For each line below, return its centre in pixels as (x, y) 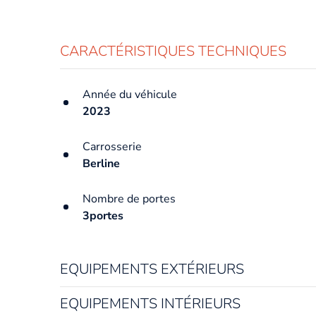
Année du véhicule (130, 94)
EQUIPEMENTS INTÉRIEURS (150, 303)
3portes (103, 215)
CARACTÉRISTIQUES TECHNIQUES (173, 51)
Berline (101, 163)
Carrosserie (112, 146)
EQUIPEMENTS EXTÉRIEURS (152, 269)
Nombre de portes (129, 199)
